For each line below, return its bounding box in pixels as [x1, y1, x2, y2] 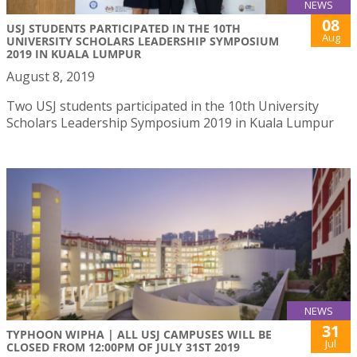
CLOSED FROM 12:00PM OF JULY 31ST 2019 [6, 339, 240, 355]
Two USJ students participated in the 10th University [6, 96, 319, 115]
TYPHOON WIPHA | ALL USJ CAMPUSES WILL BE [6, 326, 272, 342]
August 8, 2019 [6, 67, 95, 85]
